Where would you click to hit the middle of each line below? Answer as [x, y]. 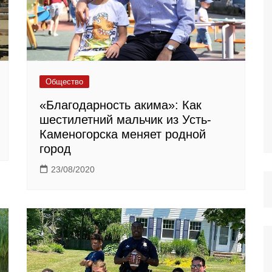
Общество [64, 82]
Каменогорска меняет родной [123, 134]
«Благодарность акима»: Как [121, 105]
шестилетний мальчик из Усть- [125, 120]
